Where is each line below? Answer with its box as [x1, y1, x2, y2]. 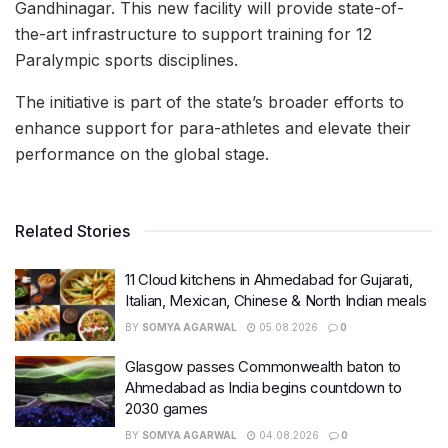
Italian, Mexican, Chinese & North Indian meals [125, 291, 427, 311]
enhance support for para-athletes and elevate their [15, 118, 411, 139]
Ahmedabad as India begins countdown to [125, 377, 402, 397]
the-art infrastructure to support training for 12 [15, 24, 372, 45]
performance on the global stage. [15, 144, 269, 165]
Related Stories [15, 221, 130, 242]
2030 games [125, 398, 208, 418]
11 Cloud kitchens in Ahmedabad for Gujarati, [125, 270, 413, 290]
